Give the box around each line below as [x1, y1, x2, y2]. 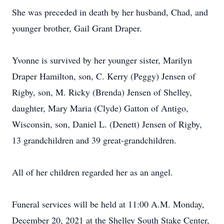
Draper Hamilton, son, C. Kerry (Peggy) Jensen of [12, 70, 195, 82]
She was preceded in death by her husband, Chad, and [12, 6, 208, 18]
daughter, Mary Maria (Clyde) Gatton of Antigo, [12, 102, 188, 114]
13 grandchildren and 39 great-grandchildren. [12, 134, 176, 146]
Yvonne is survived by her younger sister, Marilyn [12, 54, 192, 66]
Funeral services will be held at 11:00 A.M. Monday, [12, 198, 204, 210]
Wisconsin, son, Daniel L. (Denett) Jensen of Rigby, [12, 118, 202, 130]
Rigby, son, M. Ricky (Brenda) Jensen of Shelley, [12, 86, 192, 98]
